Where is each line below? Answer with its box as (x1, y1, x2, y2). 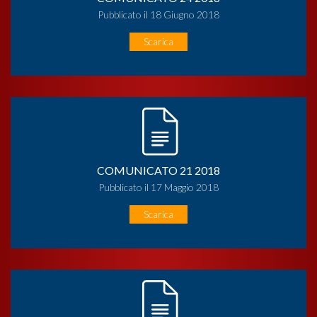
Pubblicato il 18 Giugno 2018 (98, 8, 219, 21)
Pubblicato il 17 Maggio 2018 (98, 180, 219, 193)
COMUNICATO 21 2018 (97, 163, 220, 177)
